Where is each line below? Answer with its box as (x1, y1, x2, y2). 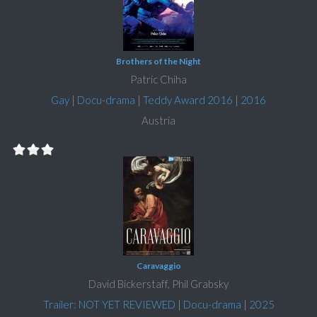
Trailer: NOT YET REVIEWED (42, 298, 175, 311)
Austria (142, 114, 175, 127)
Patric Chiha (130, 73, 187, 86)
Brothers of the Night (116, 56, 201, 67)
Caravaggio (136, 260, 181, 272)
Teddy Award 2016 (143, 93, 233, 107)
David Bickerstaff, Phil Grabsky (88, 277, 229, 291)
